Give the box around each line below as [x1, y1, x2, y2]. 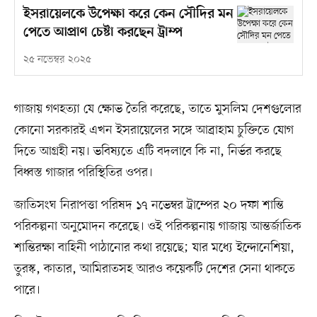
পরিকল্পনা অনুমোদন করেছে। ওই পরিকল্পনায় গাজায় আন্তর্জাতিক [13, 218, 301, 236]
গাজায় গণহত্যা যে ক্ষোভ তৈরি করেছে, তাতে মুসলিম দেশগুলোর [13, 100, 301, 118]
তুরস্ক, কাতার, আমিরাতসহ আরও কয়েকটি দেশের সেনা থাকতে [13, 260, 295, 278]
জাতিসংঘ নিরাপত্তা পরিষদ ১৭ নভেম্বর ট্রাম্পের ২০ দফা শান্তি [13, 197, 284, 214]
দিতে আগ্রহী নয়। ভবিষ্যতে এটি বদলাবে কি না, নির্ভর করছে [13, 143, 282, 161]
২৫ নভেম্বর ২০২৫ [23, 53, 91, 67]
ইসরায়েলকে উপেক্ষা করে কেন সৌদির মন [23, 6, 234, 23]
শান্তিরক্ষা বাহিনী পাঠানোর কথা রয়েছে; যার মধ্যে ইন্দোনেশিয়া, [13, 239, 294, 257]
